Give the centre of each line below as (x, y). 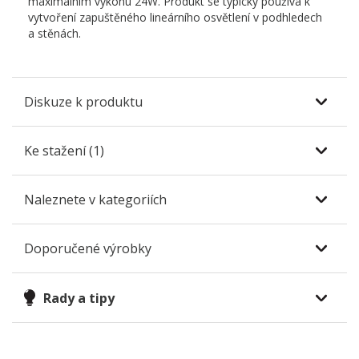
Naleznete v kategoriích (95, 200)
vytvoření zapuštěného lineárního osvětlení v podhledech (175, 18)
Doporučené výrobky (88, 249)
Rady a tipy (79, 298)
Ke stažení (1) (64, 151)
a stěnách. (54, 34)
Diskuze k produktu (83, 102)
